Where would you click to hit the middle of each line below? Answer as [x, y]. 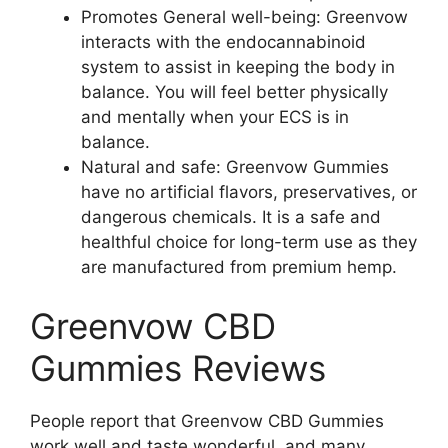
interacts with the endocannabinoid [223, 41]
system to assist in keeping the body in [238, 66]
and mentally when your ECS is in [215, 116]
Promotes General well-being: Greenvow [244, 16]
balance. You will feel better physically [234, 91]
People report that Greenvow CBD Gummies [207, 421]
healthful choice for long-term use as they [249, 241]
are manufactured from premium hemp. [239, 266]
